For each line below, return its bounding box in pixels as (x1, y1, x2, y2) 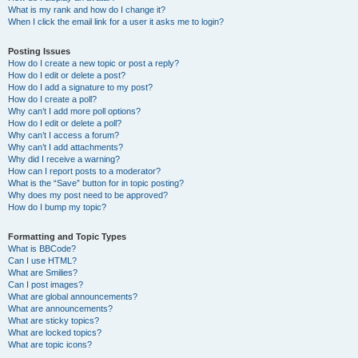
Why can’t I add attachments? (8, 142, 123, 152)
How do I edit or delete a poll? (8, 118, 121, 128)
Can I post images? (8, 280, 83, 289)
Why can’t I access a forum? (8, 130, 119, 140)
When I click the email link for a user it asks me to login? (8, 17, 224, 26)
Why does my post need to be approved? (8, 190, 168, 200)
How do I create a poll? (8, 94, 97, 104)
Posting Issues (8, 46, 70, 56)
